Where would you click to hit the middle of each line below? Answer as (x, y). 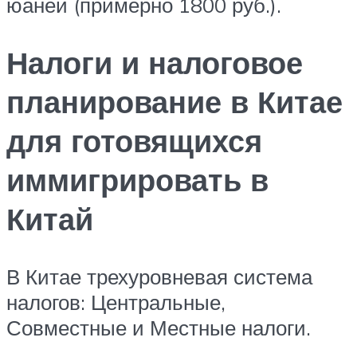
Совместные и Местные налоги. (159, 328)
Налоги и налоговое (155, 63)
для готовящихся (134, 141)
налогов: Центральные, (116, 302)
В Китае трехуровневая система (159, 277)
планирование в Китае (175, 102)
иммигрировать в (137, 180)
